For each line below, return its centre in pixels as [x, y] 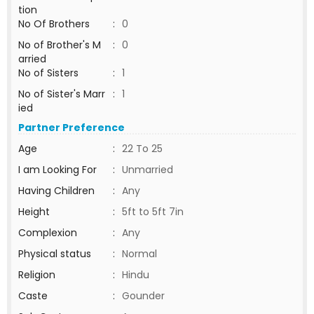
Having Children [56, 191]
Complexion [48, 233]
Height [34, 212]
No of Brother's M [60, 45]
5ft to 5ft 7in [153, 212]
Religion [37, 275]
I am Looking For [57, 170]
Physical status [55, 254]
